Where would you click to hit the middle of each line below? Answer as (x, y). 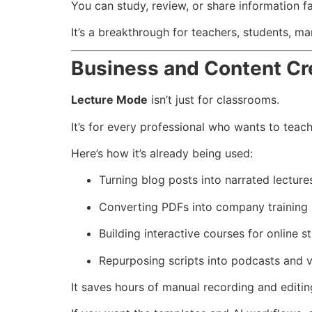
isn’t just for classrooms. (213, 100)
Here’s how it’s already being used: (162, 154)
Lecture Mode (109, 100)
